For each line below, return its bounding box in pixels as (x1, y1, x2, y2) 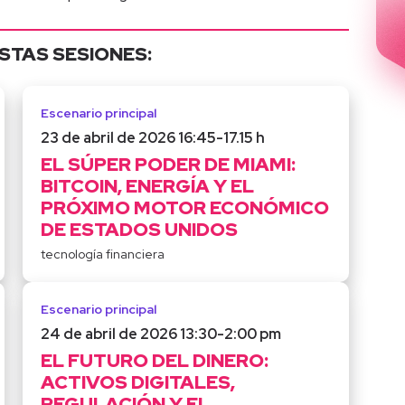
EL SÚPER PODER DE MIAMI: (41, 152, 297, 177)
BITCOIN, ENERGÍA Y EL (41, 174, 255, 199)
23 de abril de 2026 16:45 (41, 128, 217, 148)
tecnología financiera (41, 246, 165, 263)
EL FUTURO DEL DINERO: (41, 348, 269, 373)
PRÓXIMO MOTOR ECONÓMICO (41, 195, 330, 221)
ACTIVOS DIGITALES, (41, 370, 236, 395)
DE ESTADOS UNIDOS (41, 217, 239, 242)
